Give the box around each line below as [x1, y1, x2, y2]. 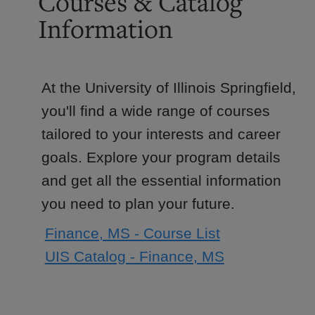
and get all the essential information [41, 172, 281, 188]
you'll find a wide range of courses [41, 102, 270, 119]
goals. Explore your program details [41, 148, 281, 165]
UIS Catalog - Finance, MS [44, 247, 224, 264]
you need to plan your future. [41, 195, 235, 212]
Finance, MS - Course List [44, 225, 220, 242]
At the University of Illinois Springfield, [41, 79, 296, 96]
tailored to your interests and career [41, 125, 281, 142]
